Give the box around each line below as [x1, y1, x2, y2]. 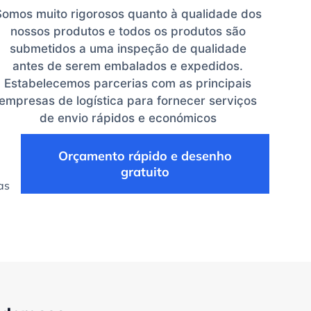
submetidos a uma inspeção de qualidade [9, 41, 246, 56]
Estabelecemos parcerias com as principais [4, 76, 251, 90]
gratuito [120, 163, 169, 180]
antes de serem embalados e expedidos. [12, 58, 243, 73]
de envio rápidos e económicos [39, 110, 217, 125]
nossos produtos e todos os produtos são [10, 24, 246, 38]
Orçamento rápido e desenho [58, 147, 232, 164]
